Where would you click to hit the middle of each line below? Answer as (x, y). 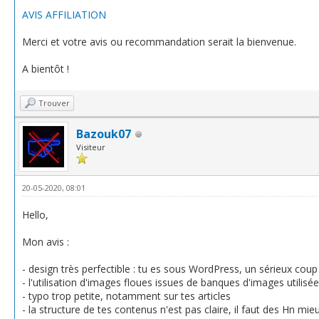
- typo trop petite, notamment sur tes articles (126, 296)
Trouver (54, 103)
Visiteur (91, 147)
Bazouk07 (104, 134)
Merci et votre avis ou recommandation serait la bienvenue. (159, 42)
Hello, (35, 215)
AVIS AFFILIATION (64, 15)
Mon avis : (46, 242)
